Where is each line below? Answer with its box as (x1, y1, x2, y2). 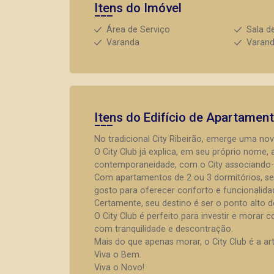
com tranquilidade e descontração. (94, 224, 233, 234)
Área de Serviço (106, 24, 170, 35)
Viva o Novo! (94, 262, 144, 273)
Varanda (106, 37, 139, 48)
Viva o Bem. (94, 250, 141, 260)
